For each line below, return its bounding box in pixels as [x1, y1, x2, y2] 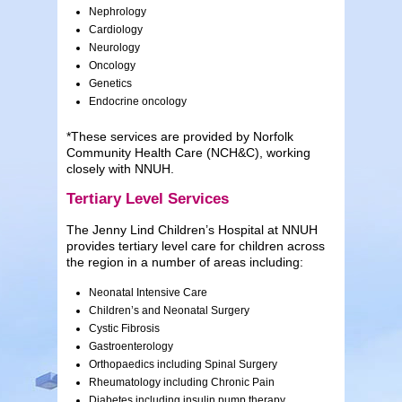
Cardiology [89, 22, 143, 36]
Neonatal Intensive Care [89, 285, 207, 299]
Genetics [89, 76, 132, 90]
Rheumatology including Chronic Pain [89, 375, 275, 389]
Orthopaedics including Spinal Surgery [89, 357, 277, 371]
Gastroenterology [89, 339, 173, 353]
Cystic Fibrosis [89, 321, 160, 335]
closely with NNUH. [66, 161, 174, 176]
